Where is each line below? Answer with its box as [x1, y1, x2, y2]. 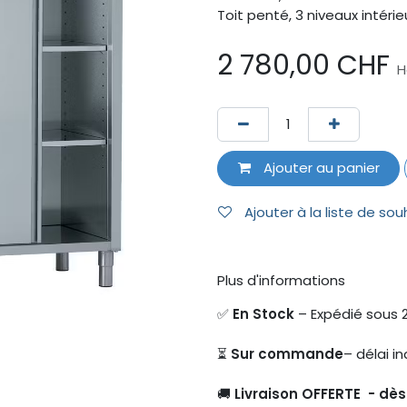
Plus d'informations [217, 270, 345, 290]
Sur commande [231, 343, 343, 363]
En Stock [233, 303, 298, 323]
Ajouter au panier [259, 158, 380, 178]
